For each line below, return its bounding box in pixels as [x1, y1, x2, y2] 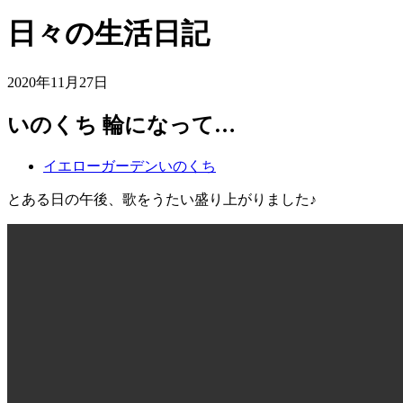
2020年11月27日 [7, 74, 108, 90]
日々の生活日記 [7, 17, 210, 50]
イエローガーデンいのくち [43, 157, 216, 174]
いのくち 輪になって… [7, 112, 236, 137]
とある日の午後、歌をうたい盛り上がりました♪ [7, 191, 317, 207]
